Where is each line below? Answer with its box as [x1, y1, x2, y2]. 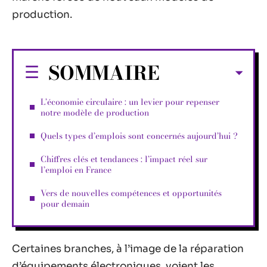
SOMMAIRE [48, 58, 160, 88]
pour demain [41, 197, 89, 210]
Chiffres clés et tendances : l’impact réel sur [41, 152, 207, 166]
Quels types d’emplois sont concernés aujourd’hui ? [41, 129, 238, 142]
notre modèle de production [41, 105, 149, 119]
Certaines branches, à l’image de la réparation [12, 243, 244, 255]
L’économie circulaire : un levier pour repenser [41, 95, 219, 108]
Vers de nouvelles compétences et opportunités [41, 186, 222, 200]
